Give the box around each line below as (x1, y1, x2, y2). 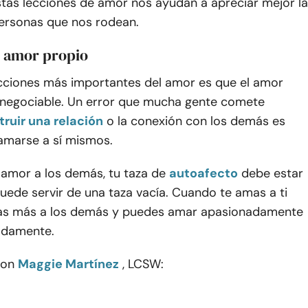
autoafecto (169, 164, 238, 181)
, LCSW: (122, 255, 164, 272)
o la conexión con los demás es (107, 112, 285, 129)
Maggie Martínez (18, 255, 119, 272)
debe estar (241, 164, 303, 181)
